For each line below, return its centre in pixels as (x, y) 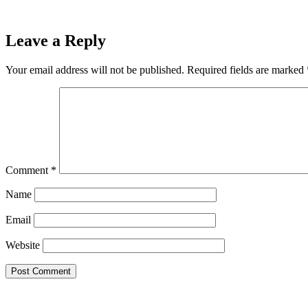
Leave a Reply (56, 41)
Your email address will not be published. (95, 70)
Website (23, 245)
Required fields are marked (247, 70)
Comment (28, 170)
